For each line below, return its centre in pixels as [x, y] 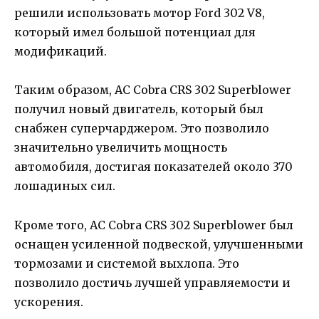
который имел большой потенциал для [135, 32]
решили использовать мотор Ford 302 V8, [140, 13]
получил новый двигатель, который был [139, 109]
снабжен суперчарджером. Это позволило [142, 129]
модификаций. [61, 52]
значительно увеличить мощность [121, 148]
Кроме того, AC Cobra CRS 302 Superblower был [154, 225]
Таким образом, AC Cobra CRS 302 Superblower [153, 90]
